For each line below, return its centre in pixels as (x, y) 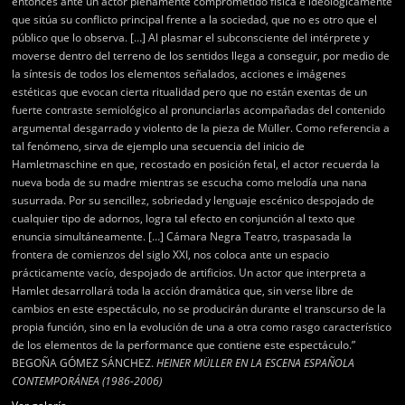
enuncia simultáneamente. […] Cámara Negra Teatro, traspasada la (182, 236)
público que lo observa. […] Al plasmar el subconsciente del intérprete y (191, 38)
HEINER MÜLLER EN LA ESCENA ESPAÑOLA (256, 363)
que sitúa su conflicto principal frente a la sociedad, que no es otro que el (195, 19)
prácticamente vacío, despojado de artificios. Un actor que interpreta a (189, 273)
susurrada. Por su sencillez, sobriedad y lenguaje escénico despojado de (193, 200)
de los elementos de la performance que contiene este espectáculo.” (184, 345)
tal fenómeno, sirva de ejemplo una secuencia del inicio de (159, 146)
